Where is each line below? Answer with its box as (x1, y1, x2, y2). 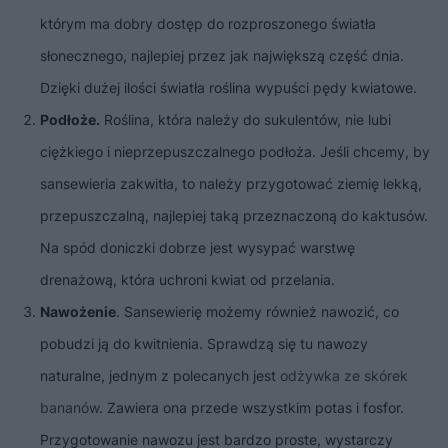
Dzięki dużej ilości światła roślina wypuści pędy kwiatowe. (40, 78, 421, 96)
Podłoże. (40, 110, 100, 128)
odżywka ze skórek (280, 366, 408, 384)
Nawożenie (40, 302, 116, 320)
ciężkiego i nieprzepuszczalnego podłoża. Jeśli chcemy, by (40, 142, 430, 160)
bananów (40, 398, 99, 416)
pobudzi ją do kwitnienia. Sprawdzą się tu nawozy (40, 334, 368, 352)
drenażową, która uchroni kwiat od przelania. (40, 270, 335, 288)
